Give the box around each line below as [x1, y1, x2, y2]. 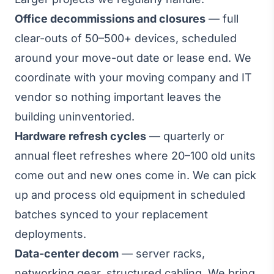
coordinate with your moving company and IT [15, 71, 252, 84]
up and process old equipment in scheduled [15, 188, 245, 201]
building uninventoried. [15, 110, 135, 123]
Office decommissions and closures [15, 12, 206, 25]
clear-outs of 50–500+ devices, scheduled [15, 32, 237, 45]
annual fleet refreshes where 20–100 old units [15, 149, 256, 162]
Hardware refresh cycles [15, 130, 146, 143]
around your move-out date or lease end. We [15, 51, 251, 64]
